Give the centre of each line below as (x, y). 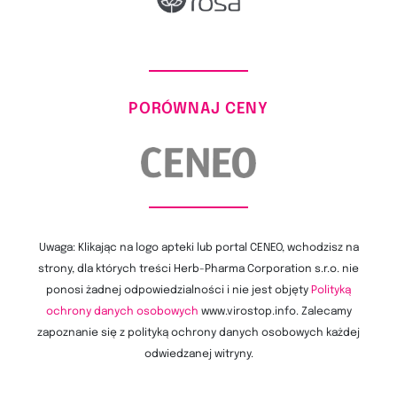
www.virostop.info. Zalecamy (275, 311)
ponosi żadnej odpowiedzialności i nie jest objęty (179, 290)
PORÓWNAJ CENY (198, 109)
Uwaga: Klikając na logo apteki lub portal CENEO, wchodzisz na (198, 248)
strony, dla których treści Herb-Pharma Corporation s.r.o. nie (198, 269)
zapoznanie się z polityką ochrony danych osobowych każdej (198, 333)
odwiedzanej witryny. (198, 354)
